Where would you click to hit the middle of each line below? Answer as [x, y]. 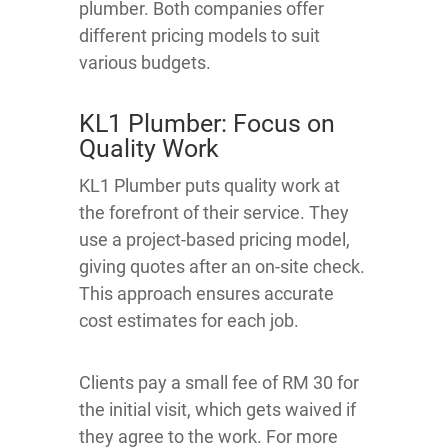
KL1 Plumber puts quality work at [209, 186]
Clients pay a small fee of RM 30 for [219, 383]
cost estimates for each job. [189, 321]
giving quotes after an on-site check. [222, 267]
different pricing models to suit [199, 36]
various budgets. [145, 63]
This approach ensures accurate [206, 294]
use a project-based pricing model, [214, 240]
